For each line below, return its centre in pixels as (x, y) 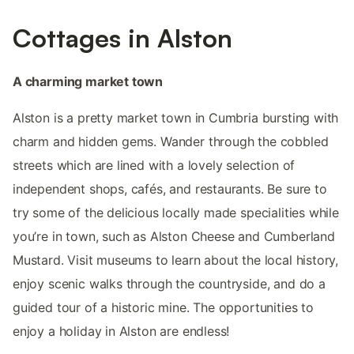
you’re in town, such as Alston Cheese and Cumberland (174, 236)
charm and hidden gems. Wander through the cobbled (171, 141)
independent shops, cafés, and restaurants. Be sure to (170, 188)
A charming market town (88, 81)
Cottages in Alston (122, 38)
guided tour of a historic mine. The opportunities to (163, 307)
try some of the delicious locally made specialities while (176, 212)
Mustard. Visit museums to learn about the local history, (176, 260)
